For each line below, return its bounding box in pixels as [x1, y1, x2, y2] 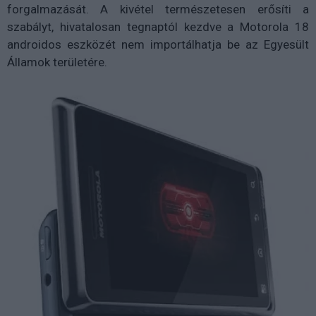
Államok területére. [7, 55, 107, 70]
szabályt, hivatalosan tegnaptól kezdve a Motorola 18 [7, 20, 309, 35]
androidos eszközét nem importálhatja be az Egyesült [7, 37, 309, 52]
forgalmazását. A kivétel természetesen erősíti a [7, 2, 309, 17]
